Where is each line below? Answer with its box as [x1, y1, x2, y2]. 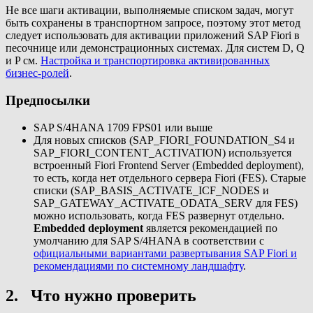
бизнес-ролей [6, 67, 69, 80]
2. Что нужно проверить [6, 286, 196, 305]
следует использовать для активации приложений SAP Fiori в [6, 29, 300, 42]
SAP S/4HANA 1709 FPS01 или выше [34, 121, 212, 133]
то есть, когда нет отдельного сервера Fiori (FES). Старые [34, 171, 306, 184]
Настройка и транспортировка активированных [41, 54, 270, 67]
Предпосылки [6, 92, 90, 108]
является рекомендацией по [143, 221, 277, 234]
